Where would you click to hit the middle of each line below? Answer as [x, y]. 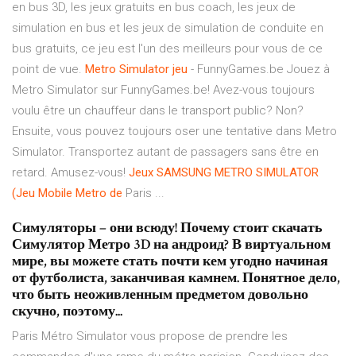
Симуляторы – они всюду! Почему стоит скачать [167, 228]
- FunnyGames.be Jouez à [259, 70]
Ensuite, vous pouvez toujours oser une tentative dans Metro [174, 132]
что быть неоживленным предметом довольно [160, 295]
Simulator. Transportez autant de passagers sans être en [165, 152]
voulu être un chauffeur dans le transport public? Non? [158, 111]
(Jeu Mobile [42, 193]
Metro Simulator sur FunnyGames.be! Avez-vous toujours [163, 90]
